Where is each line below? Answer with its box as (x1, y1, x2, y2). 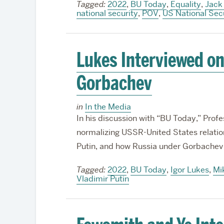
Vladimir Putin (76, 173, 129, 184)
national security (76, 8, 138, 18)
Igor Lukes (170, 164, 209, 175)
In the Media (84, 101, 131, 112)
